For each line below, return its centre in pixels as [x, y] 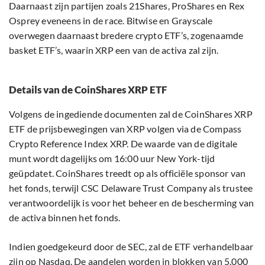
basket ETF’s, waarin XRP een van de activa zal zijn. [114, 50]
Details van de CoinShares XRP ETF [88, 90]
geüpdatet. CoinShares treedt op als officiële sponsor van [127, 173]
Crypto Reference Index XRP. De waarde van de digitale [123, 144]
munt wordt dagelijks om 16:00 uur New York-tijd [112, 159]
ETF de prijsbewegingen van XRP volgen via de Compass [125, 129]
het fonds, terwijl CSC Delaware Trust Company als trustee [131, 188]
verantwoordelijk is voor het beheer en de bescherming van [132, 203]
